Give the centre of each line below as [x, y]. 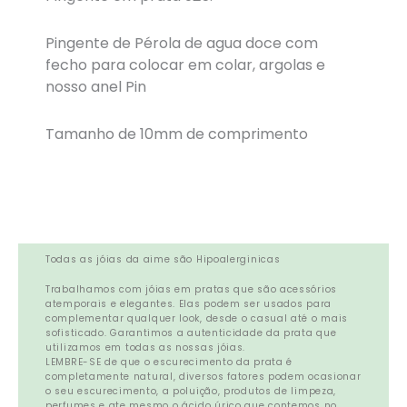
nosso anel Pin [96, 86]
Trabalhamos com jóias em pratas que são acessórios [192, 290]
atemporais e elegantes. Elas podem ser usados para [189, 304]
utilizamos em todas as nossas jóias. [146, 348]
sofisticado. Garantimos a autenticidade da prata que [191, 333]
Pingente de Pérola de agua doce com [182, 43]
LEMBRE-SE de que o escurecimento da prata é [169, 362]
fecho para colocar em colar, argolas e [185, 65]
